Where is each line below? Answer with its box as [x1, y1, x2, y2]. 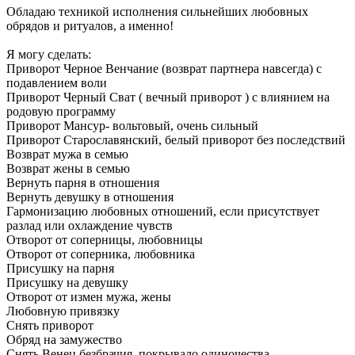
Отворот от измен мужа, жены [6, 290, 171, 304]
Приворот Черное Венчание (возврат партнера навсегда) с [6, 62, 322, 76]
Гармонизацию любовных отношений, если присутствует [6, 204, 319, 219]
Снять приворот [6, 319, 94, 333]
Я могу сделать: [6, 48, 91, 62]
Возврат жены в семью [6, 162, 130, 176]
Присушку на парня [6, 261, 114, 276]
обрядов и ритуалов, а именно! [6, 19, 174, 33]
